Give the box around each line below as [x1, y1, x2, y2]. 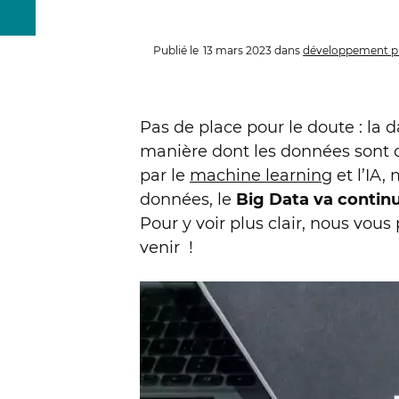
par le [140, 166, 190, 185]
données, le [140, 190, 236, 209]
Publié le [153, 43, 199, 57]
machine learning [190, 166, 332, 185]
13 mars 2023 [203, 43, 273, 57]
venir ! [140, 238, 193, 257]
